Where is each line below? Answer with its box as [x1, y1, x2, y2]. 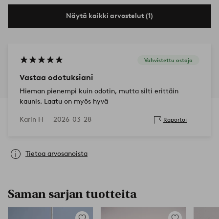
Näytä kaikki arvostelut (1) [66, 11, 153, 20]
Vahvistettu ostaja [144, 57, 193, 64]
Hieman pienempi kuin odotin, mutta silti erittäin [20, 87, 178, 95]
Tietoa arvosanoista [25, 149, 88, 158]
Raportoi [163, 116, 187, 124]
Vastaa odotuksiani [20, 72, 93, 82]
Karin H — [20, 115, 53, 124]
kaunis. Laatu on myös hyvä [20, 97, 108, 106]
